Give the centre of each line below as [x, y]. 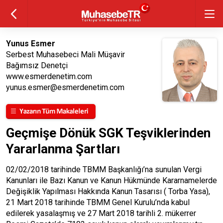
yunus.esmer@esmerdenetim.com [65, 87]
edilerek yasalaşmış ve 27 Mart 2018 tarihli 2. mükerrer [101, 213]
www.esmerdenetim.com [49, 76]
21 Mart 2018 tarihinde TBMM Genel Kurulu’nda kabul [98, 202]
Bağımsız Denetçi [37, 65]
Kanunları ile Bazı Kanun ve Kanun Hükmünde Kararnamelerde [111, 180]
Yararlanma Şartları [63, 149]
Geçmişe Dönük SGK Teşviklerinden [108, 133]
